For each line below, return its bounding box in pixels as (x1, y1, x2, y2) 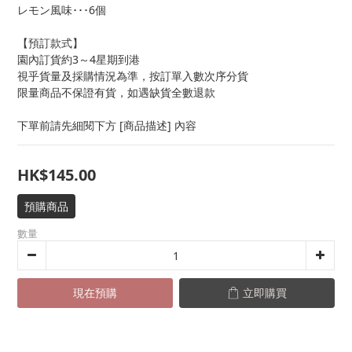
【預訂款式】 (17, 35, 83, 50)
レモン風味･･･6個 (17, 2, 106, 17)
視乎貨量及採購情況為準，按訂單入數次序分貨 (17, 68, 248, 83)
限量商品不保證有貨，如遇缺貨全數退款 (17, 85, 215, 100)
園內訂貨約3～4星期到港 (17, 52, 140, 67)
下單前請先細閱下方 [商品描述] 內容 (17, 118, 196, 133)
